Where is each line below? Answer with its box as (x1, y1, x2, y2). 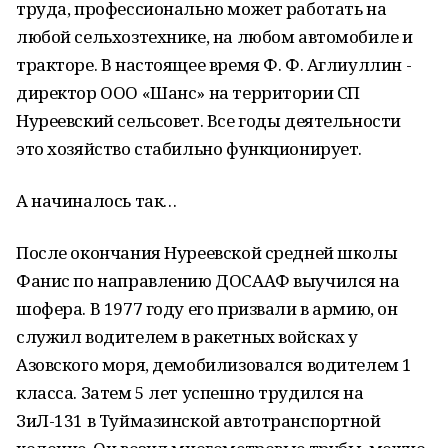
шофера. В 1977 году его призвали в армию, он (16, 297, 398, 320)
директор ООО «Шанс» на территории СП (16, 81, 360, 104)
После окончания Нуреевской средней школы (16, 241, 398, 264)
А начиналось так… (16, 189, 177, 212)
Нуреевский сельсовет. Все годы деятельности (16, 109, 401, 132)
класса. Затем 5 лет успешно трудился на (16, 381, 364, 404)
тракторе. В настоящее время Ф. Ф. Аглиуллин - (16, 53, 412, 76)
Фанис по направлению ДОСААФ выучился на (16, 269, 400, 292)
